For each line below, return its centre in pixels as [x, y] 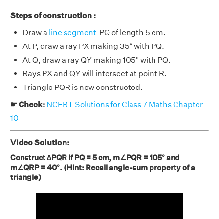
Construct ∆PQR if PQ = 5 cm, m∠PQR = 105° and [95, 158]
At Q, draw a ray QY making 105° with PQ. [97, 60]
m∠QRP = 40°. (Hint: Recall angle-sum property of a [103, 168]
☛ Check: [28, 105]
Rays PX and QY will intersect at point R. [95, 74]
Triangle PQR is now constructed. [83, 88]
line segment [73, 33]
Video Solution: [40, 143]
